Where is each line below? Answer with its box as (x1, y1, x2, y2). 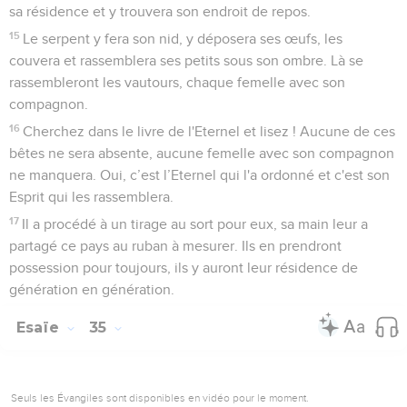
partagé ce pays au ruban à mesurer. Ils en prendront (9, 238, 342, 253)
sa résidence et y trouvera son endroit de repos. (9, 4, 311, 19)
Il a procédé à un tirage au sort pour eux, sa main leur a (22, 216, 369, 232)
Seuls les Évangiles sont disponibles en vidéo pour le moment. (11, 391, 309, 404)
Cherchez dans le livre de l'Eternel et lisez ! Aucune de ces (23, 124, 396, 139)
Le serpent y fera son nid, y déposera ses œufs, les (23, 31, 343, 46)
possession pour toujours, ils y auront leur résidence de (9, 260, 358, 275)
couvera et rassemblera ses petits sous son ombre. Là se (9, 53, 363, 68)
